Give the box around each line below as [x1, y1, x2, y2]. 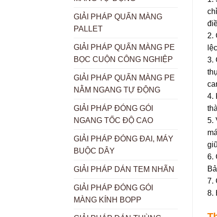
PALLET [74, 25, 103, 33]
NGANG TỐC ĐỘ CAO [74, 116, 153, 125]
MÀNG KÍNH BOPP [74, 196, 141, 204]
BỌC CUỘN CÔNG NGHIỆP [74, 55, 173, 64]
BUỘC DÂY [74, 147, 115, 155]
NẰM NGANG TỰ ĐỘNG [74, 86, 160, 94]
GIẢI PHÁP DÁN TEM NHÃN [74, 165, 174, 174]
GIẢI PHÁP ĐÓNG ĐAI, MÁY [74, 135, 173, 143]
